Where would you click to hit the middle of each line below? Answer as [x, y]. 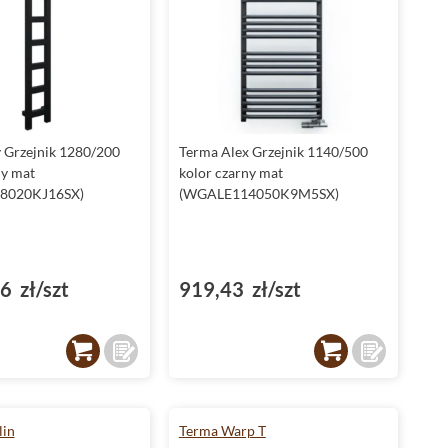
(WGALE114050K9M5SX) [258, 193]
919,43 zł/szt [239, 289]
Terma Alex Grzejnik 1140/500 [273, 151]
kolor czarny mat [230, 172]
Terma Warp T [222, 430]
